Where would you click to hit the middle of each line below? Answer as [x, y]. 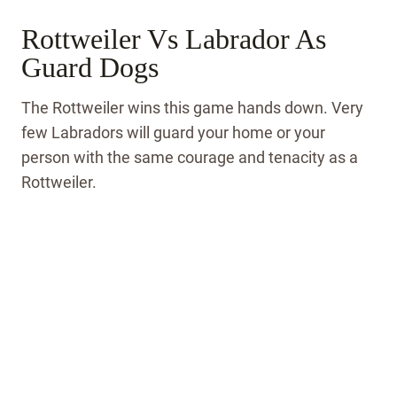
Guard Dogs [90, 68]
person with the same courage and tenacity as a [190, 158]
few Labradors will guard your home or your [173, 133]
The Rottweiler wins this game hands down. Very [192, 108]
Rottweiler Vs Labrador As [174, 39]
